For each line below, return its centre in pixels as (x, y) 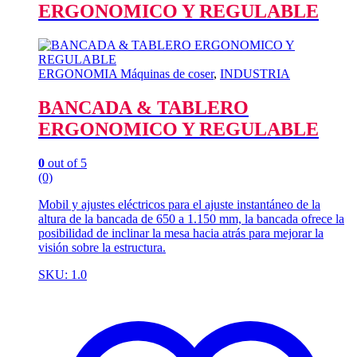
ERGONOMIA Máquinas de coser (126, 74)
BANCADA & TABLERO (143, 107)
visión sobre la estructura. (102, 247)
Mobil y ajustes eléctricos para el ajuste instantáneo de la (179, 204)
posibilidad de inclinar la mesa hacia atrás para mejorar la (181, 233)
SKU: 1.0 (63, 274)
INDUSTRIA (255, 74)
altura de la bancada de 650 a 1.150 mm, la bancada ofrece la (191, 218)
